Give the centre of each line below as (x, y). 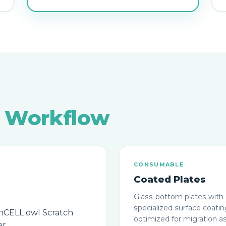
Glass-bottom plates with (179, 197)
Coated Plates (170, 179)
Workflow (57, 118)
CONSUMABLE (159, 164)
